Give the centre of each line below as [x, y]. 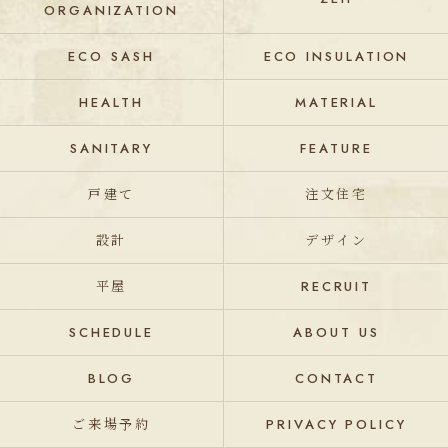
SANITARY [111, 148]
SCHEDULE [111, 332]
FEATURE [336, 148]
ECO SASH [111, 56]
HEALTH [111, 102]
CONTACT [336, 378]
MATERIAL [336, 102]
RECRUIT [336, 286]
